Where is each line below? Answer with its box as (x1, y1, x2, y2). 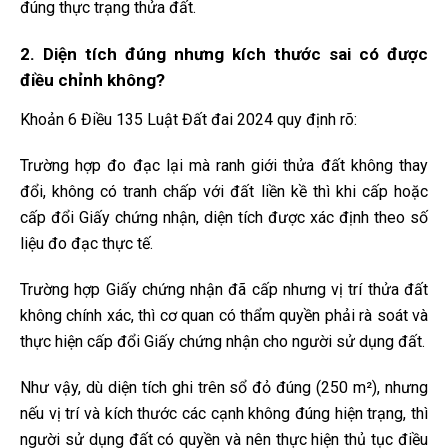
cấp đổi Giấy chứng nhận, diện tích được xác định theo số (20, 208, 428, 228)
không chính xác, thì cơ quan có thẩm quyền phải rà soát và (20, 306, 428, 326)
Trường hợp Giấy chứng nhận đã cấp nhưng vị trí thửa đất (20, 280, 428, 300)
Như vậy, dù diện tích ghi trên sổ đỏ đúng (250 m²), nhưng (20, 378, 428, 398)
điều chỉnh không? (20, 70, 165, 91)
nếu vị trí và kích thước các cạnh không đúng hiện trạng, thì (20, 404, 428, 424)
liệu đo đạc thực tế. (20, 234, 153, 254)
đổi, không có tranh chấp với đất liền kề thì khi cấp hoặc (20, 182, 428, 202)
